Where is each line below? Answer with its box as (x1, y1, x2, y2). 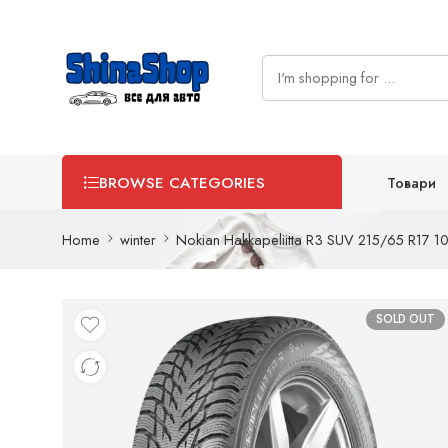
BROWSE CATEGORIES (99, 172, 265, 194)
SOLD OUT (376, 311, 436, 327)
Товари (387, 171, 436, 193)
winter (120, 228, 156, 250)
